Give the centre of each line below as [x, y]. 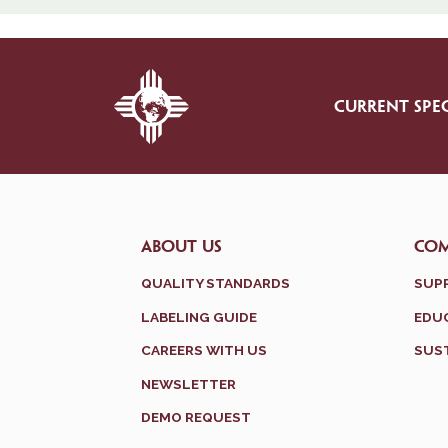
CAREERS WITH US [204, 350]
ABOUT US [181, 247]
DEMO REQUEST [196, 417]
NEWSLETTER [188, 383]
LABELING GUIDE [199, 316]
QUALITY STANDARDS [215, 283]
